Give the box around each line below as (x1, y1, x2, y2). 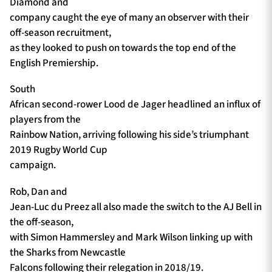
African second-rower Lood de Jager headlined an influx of (10, 97, 260, 112)
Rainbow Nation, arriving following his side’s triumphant (10, 127, 249, 143)
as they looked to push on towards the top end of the (10, 40, 236, 55)
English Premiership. (10, 55, 98, 70)
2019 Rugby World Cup (10, 143, 107, 158)
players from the (10, 112, 81, 127)
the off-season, (10, 215, 73, 230)
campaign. (10, 158, 56, 173)
